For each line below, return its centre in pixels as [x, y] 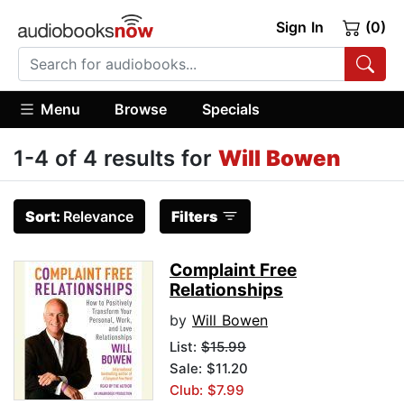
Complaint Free [233, 271]
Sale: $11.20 [209, 369]
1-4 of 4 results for [116, 159]
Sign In [299, 27]
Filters [194, 217]
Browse [141, 109]
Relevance [98, 217]
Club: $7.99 [207, 390]
